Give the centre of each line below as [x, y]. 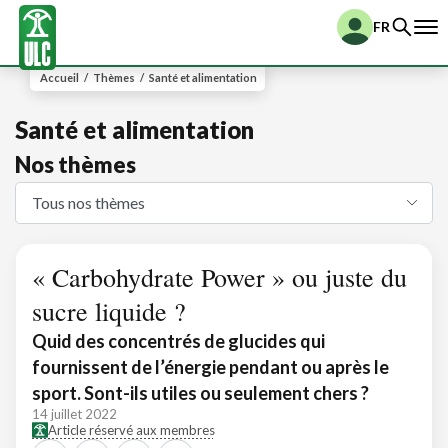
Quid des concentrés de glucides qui [178, 341]
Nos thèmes [75, 164]
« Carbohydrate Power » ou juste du [219, 277]
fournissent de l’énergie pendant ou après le [210, 367]
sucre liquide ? [109, 311]
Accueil [59, 77]
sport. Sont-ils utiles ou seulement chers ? [200, 393]
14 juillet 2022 [74, 414]
